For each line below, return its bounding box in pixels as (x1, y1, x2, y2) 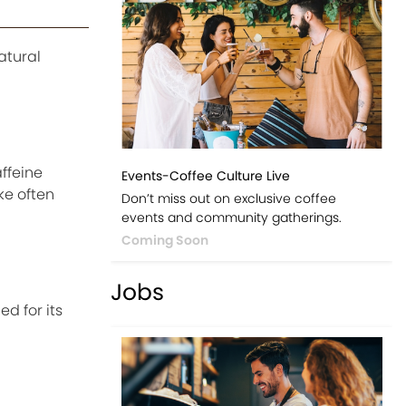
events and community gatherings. (121, 208, 342, 227)
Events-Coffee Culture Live (121, 167, 290, 186)
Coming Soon (121, 231, 208, 250)
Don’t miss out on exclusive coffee (121, 189, 336, 208)
